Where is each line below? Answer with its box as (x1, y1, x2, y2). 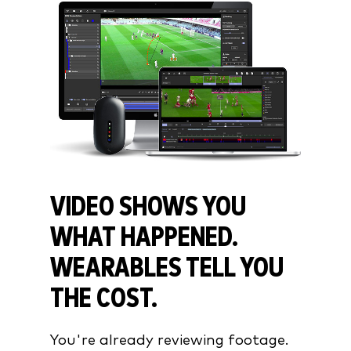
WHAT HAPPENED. (50, 223, 238, 252)
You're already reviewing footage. (50, 332, 288, 348)
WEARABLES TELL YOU (50, 254, 284, 283)
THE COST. (50, 284, 157, 313)
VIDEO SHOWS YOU (50, 193, 246, 222)
